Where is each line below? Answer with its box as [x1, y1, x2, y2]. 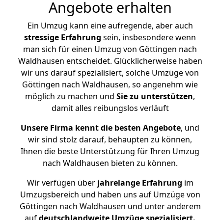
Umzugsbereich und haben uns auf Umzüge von [20, 189, 200, 200]
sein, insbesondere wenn [101, 32, 196, 43]
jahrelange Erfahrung [95, 177, 182, 188]
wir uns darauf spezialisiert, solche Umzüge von [21, 67, 199, 78]
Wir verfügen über [27, 177, 95, 188]
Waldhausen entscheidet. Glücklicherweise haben [18, 55, 202, 66]
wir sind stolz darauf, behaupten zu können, [28, 134, 192, 145]
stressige [24, 32, 59, 43]
